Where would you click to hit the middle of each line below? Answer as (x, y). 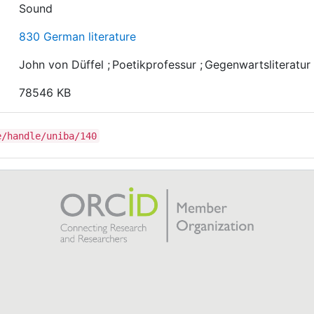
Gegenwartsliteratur (258, 64)
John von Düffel (62, 64)
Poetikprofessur (155, 64)
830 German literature (78, 36)
